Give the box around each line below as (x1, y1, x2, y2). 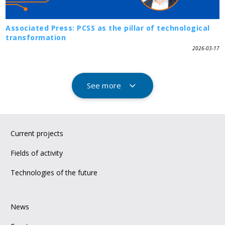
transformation (6, 33, 66, 43)
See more (86, 80, 122, 91)
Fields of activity (11, 148, 63, 158)
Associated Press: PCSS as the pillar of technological (6, 23, 210, 33)
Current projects (11, 128, 64, 138)
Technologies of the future (11, 167, 98, 177)
